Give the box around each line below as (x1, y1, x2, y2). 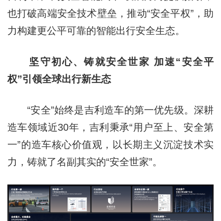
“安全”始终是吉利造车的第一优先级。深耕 (7, 104, 214, 115)
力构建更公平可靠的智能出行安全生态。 (7, 25, 185, 36)
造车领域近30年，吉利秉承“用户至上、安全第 (7, 121, 214, 133)
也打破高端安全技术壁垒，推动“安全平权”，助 (7, 7, 214, 19)
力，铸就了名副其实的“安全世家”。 (7, 156, 162, 167)
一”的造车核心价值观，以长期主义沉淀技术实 (7, 139, 214, 150)
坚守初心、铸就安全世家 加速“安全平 (7, 56, 214, 67)
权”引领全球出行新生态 (7, 73, 111, 84)
